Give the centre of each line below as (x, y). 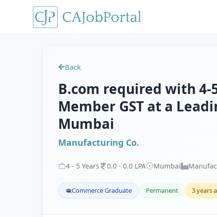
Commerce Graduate (102, 190)
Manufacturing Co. (99, 142)
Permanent (162, 190)
